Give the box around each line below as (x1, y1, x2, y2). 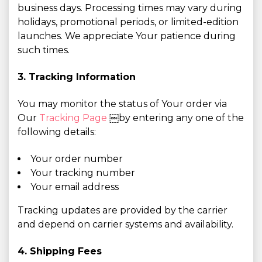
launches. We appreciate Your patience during (18, 30, 236, 42)
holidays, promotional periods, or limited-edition (18, 16, 239, 27)
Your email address (30, 181, 119, 192)
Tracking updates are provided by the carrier (18, 205, 227, 216)
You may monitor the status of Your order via (18, 98, 227, 109)
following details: (18, 126, 96, 137)
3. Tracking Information (18, 71, 136, 82)
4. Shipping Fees (18, 246, 102, 257)
